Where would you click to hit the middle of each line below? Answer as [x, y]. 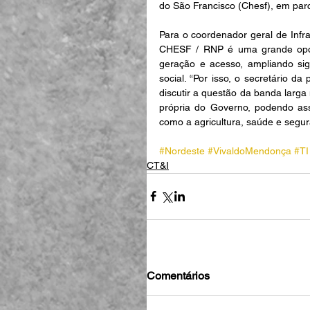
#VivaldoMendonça [249, 151]
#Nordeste [182, 151]
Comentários [178, 275]
